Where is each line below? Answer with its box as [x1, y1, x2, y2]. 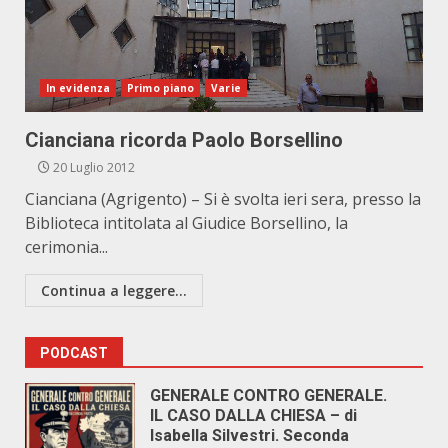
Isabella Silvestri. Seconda [150, 426, 349, 445]
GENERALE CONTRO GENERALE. [150, 386, 387, 405]
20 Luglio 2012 [50, 159, 135, 176]
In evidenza [46, 81, 111, 95]
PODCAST [40, 345, 108, 361]
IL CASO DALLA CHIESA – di [150, 406, 357, 425]
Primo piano [127, 81, 195, 95]
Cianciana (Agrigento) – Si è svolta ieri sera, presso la [25, 188, 421, 210]
